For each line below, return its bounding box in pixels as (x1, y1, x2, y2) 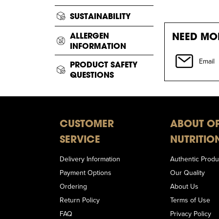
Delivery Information (60, 154, 120, 164)
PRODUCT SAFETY (70, 59, 137, 70)
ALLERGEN (70, 30, 109, 41)
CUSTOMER (60, 117, 114, 131)
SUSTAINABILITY (70, 11, 131, 22)
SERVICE (60, 132, 100, 146)
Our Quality (170, 168, 205, 178)
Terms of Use (170, 195, 210, 205)
